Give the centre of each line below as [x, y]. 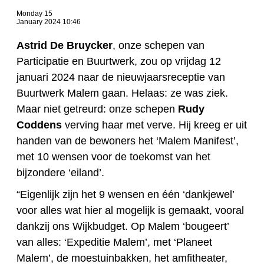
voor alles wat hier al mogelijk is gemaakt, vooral [130, 211]
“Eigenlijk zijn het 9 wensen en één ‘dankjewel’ [125, 195]
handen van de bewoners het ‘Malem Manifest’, [128, 141]
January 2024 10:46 [49, 22]
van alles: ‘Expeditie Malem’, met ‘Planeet [114, 242]
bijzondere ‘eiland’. [60, 173]
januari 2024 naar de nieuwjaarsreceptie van [121, 77]
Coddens [39, 125]
